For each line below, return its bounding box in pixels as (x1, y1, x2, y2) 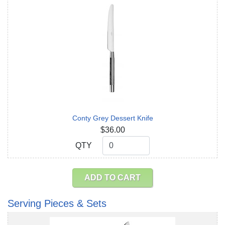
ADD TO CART (84, 173, 141, 182)
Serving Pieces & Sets (8, 198, 106, 209)
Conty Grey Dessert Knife (72, 114, 153, 122)
